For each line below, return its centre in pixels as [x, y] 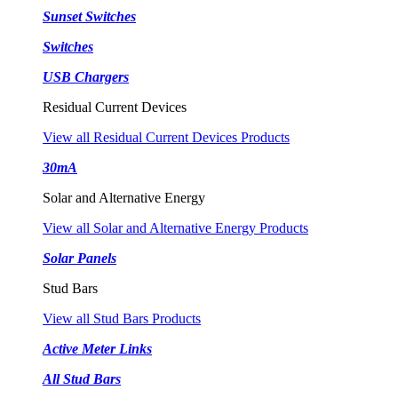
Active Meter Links [97, 348]
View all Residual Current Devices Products [166, 137]
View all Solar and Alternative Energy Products [175, 227]
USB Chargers [86, 76]
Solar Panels [80, 258]
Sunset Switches [89, 16]
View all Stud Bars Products [122, 318]
